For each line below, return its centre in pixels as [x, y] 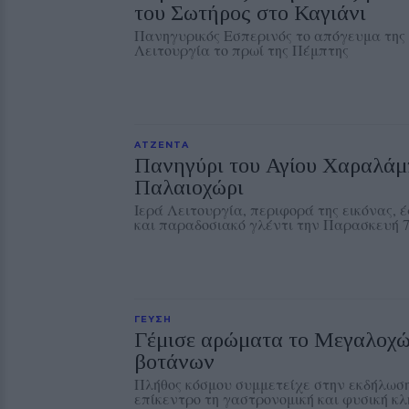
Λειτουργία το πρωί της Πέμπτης [241, 50]
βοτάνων [174, 362]
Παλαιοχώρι [189, 187]
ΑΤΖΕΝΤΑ [162, 144]
